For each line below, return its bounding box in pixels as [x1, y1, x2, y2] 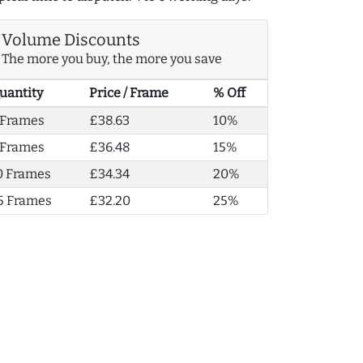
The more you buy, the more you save [2, 51, 222, 67]
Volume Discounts [2, 30, 140, 50]
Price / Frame [88, 85, 169, 101]
